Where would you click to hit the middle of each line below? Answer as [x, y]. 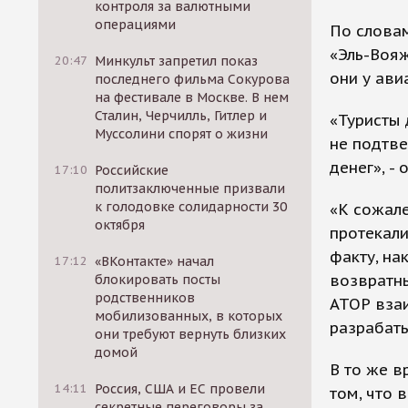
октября [120, 225]
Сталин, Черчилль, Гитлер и [181, 116]
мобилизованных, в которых [189, 316]
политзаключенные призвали [190, 189]
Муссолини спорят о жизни [182, 134]
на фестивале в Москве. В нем [192, 97]
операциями [136, 25]
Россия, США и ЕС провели [180, 389]
